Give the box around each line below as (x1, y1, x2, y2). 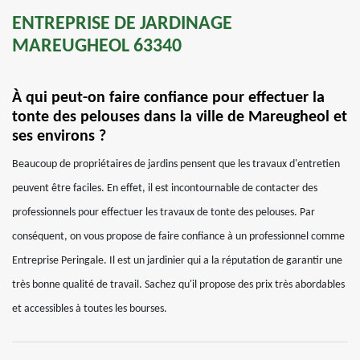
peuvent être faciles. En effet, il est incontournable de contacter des (12, 182, 317, 194)
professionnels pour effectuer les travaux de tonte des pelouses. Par (12, 207, 315, 219)
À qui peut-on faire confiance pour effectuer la (12, 90, 325, 106)
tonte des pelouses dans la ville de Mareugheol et (12, 109, 347, 125)
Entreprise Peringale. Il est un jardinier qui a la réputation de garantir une (12, 255, 342, 267)
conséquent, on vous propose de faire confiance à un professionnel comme (12, 231, 345, 243)
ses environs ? (12, 129, 106, 145)
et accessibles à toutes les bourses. (12, 303, 167, 315)
